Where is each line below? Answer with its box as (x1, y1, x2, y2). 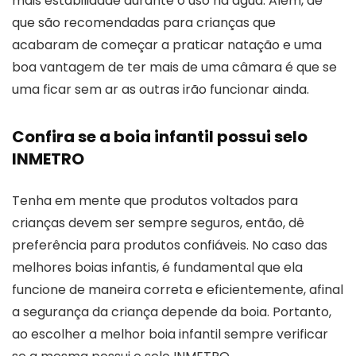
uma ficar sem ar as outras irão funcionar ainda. (12, 79, 309, 99)
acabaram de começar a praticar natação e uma (12, 35, 322, 54)
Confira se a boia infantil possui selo (12, 125, 308, 148)
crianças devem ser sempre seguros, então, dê (12, 213, 304, 232)
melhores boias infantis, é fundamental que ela (12, 257, 303, 277)
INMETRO (12, 147, 84, 170)
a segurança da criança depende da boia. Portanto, (12, 302, 331, 321)
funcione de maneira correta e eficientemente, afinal (12, 280, 343, 299)
